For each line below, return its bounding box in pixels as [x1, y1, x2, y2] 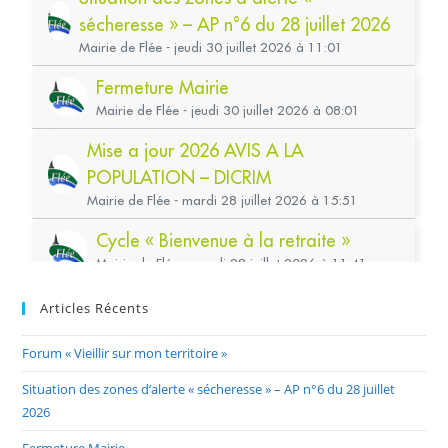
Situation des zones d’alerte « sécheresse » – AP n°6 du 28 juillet [22, 380, 396, 399]
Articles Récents [40, 299, 150, 318]
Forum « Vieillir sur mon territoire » [22, 344, 228, 363]
